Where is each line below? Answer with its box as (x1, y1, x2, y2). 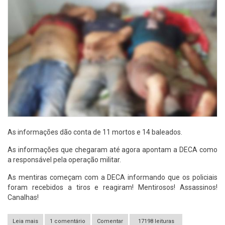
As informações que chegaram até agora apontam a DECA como (8, 145, 217, 154)
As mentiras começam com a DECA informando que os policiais (8, 173, 217, 181)
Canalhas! (8, 193, 39, 201)
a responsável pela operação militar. (8, 155, 121, 164)
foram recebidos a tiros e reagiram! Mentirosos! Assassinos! (8, 183, 217, 191)
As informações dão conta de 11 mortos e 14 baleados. (8, 128, 182, 136)
